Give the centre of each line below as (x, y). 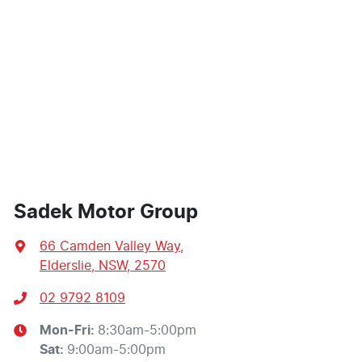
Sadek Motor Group (106, 213)
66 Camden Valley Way (110, 247)
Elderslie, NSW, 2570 (103, 266)
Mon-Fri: (69, 331)
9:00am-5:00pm (116, 350)
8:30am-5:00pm (147, 331)
